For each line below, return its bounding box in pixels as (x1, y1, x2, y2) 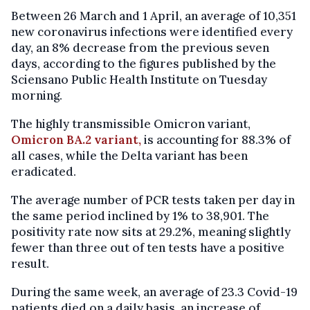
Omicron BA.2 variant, (11, 132, 141, 148)
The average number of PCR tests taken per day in (11, 192, 295, 208)
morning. (11, 88, 62, 104)
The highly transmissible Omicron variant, (11, 116, 250, 132)
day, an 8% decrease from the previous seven (11, 40, 269, 56)
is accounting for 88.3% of (141, 132, 291, 148)
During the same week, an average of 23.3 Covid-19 (11, 284, 298, 300)
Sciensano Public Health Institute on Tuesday (11, 72, 267, 88)
